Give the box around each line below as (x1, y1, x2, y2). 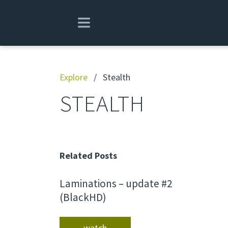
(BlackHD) (60, 190, 106, 204)
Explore (60, 71, 88, 83)
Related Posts (60, 150, 117, 161)
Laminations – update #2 (60, 177, 172, 190)
